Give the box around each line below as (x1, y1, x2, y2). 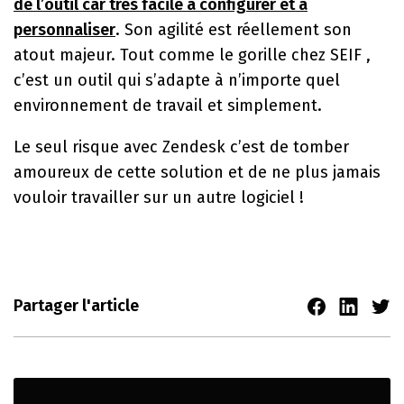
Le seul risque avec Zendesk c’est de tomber (14, 137, 349, 157)
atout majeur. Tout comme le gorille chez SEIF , (14, 45, 371, 65)
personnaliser (14, 20, 115, 40)
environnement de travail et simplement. (14, 96, 322, 115)
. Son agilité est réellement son (115, 20, 352, 40)
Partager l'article (14, 296, 139, 316)
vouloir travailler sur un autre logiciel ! (14, 188, 304, 207)
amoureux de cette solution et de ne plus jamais (14, 162, 381, 182)
